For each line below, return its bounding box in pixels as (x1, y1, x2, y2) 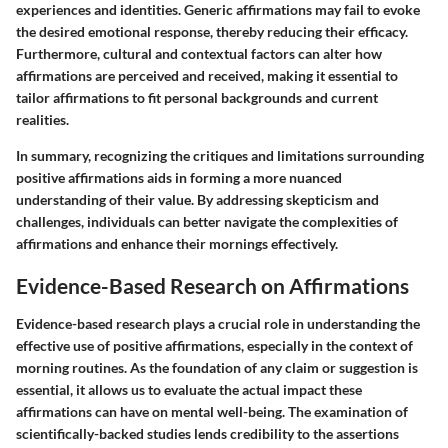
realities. (16, 111, 69, 129)
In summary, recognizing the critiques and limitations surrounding (16, 147, 424, 165)
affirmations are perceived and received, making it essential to (16, 67, 398, 85)
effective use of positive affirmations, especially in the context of (16, 336, 413, 354)
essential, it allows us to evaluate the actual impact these (16, 380, 362, 398)
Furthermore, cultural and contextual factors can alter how (16, 45, 382, 63)
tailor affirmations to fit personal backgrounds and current (16, 89, 378, 107)
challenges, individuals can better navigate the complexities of (16, 213, 398, 231)
